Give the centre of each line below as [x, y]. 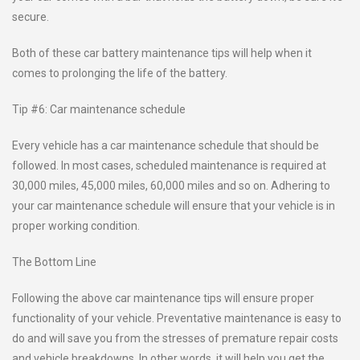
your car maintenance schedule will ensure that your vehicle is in [174, 206]
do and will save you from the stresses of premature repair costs [175, 338]
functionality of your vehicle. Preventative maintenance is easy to [177, 318]
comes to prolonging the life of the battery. [120, 73]
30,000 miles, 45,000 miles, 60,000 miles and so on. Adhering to [171, 186]
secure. [31, 17]
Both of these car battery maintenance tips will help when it [162, 53]
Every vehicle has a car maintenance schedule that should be [166, 145]
